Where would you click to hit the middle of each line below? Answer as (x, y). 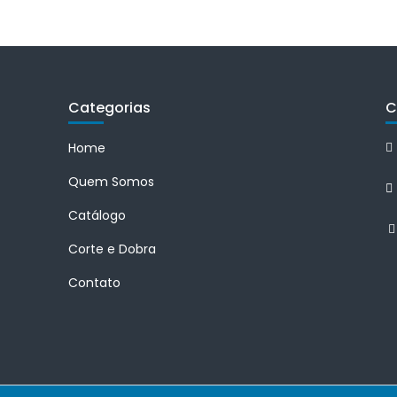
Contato (94, 283)
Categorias (109, 108)
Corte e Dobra (112, 249)
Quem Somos (111, 182)
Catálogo (97, 215)
